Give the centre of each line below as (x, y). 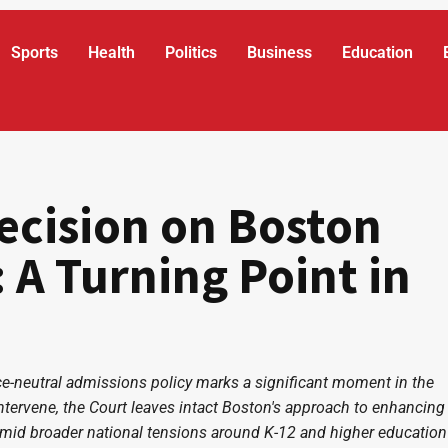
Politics (191, 52)
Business (280, 52)
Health (112, 52)
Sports (35, 52)
